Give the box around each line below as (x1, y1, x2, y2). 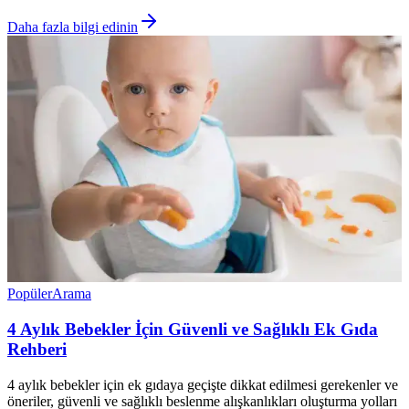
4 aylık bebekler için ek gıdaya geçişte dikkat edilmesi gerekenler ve (7, 376, 398, 393)
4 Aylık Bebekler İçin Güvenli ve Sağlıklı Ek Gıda (7, 319, 378, 339)
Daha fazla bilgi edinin (7, 19, 138, 36)
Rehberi (7, 339, 67, 359)
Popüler (7, 286, 52, 302)
